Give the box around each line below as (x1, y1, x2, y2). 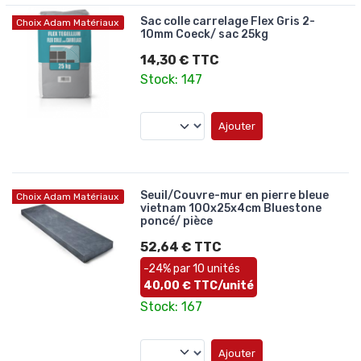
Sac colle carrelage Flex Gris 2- (140, 15, 316, 29)
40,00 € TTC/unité (143, 278, 255, 293)
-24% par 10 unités (143, 261, 241, 276)
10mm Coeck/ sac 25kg (140, 27, 269, 42)
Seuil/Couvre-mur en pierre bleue (140, 188, 330, 202)
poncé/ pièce (140, 214, 214, 228)
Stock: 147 (140, 72, 203, 88)
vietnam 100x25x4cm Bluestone (140, 201, 322, 215)
